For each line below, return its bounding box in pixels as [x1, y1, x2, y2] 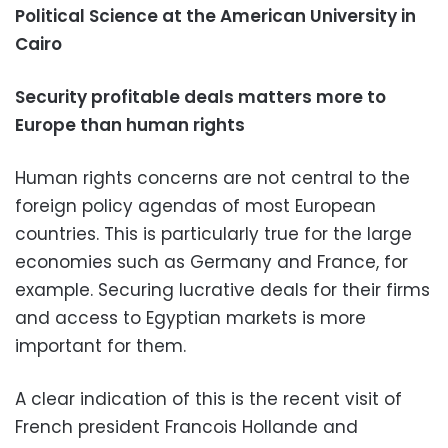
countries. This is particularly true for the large [15, 221, 412, 246]
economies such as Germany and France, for [15, 249, 408, 274]
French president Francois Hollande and [15, 414, 358, 439]
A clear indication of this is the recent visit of [15, 386, 402, 411]
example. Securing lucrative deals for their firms [15, 277, 430, 302]
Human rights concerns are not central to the [15, 165, 410, 190]
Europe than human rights [15, 112, 245, 137]
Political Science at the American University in [15, 3, 416, 28]
